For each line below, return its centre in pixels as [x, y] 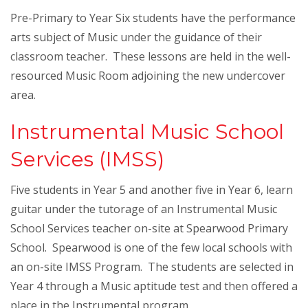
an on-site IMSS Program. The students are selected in [152, 267]
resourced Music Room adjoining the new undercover [148, 76]
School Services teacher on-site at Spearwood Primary [149, 228]
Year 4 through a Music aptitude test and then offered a [154, 286]
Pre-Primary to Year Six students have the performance [153, 18]
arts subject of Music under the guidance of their [136, 37]
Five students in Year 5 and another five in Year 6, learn [152, 190]
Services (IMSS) [87, 159]
